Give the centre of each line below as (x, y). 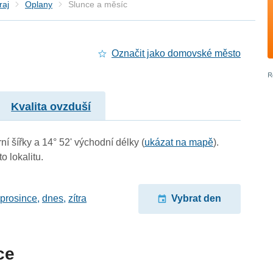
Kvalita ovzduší (51, 106)
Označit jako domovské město (176, 54)
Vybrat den (196, 199)
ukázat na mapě (179, 142)
